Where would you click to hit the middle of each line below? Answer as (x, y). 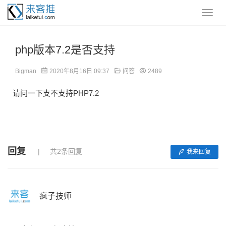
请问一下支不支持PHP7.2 (56, 93)
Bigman (26, 71)
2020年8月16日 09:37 (80, 71)
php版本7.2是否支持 (65, 50)
